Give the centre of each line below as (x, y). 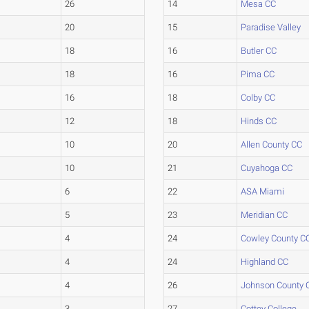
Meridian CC (265, 215)
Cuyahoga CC (267, 168)
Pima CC (258, 74)
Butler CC (259, 51)
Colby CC (258, 98)
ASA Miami (263, 191)
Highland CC (265, 262)
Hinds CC (259, 121)
